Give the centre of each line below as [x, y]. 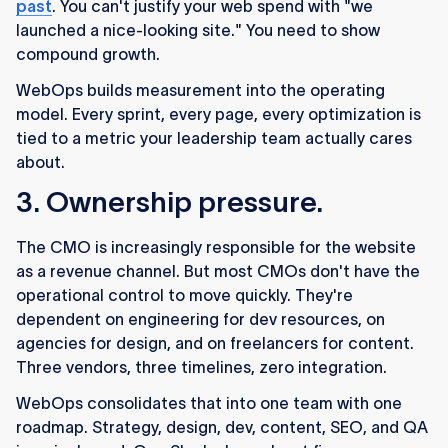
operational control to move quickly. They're [184, 295]
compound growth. [88, 54]
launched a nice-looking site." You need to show [198, 30]
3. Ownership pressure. [169, 202]
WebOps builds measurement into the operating [200, 90]
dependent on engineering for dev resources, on [200, 319]
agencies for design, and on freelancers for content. [215, 343]
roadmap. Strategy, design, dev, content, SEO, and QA [222, 427]
